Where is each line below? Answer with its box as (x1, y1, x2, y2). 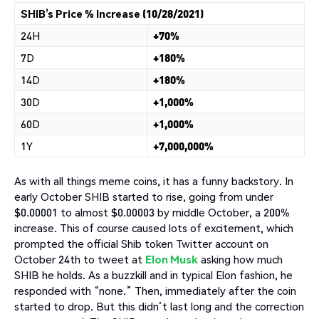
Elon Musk (145, 251, 198, 266)
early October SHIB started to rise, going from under (14, 189, 273, 204)
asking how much (198, 251, 283, 266)
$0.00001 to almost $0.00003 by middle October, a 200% (14, 204, 290, 219)
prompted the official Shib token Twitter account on (14, 236, 268, 251)
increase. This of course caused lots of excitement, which (14, 220, 293, 235)
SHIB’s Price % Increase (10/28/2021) (21, 6, 204, 21)
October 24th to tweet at (14, 251, 145, 266)
